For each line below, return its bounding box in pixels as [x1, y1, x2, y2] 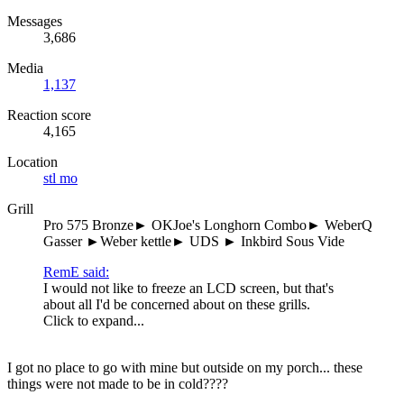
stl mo [43, 170, 78, 187]
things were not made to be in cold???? [7, 376, 228, 392]
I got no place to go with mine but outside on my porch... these [7, 360, 363, 376]
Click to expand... [43, 313, 144, 329]
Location [7, 154, 58, 170]
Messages [7, 14, 62, 30]
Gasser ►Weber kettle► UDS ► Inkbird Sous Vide [43, 234, 344, 250]
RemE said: [43, 264, 109, 280]
